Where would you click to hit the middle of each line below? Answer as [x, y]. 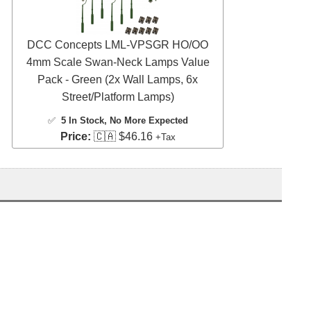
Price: [75, 137]
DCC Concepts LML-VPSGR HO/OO [118, 45]
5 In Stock [82, 121]
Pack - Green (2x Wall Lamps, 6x [118, 80]
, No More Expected [146, 121]
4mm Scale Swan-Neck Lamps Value [118, 62]
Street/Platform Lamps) [118, 97]
